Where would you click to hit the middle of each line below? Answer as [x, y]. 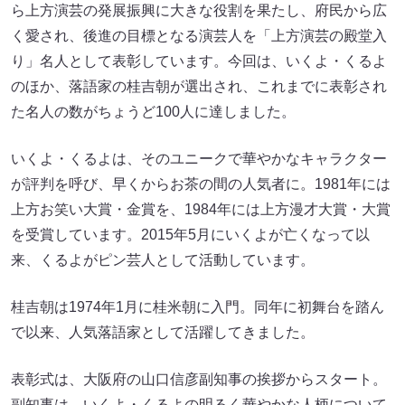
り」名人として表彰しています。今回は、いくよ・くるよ [199, 61]
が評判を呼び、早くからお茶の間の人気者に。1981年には [201, 184]
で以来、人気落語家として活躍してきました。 [163, 333]
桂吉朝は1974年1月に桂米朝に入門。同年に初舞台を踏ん [198, 307]
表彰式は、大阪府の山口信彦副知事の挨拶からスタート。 [199, 380]
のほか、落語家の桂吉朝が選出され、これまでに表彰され [199, 87]
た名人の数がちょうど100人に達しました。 [153, 112]
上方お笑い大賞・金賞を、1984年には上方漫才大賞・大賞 [201, 210]
